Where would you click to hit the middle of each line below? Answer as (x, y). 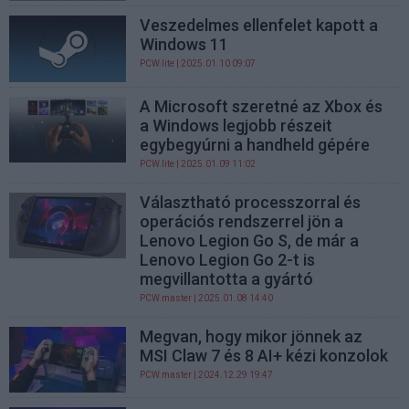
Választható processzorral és (251, 202)
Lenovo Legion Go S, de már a (250, 240)
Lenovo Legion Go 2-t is (228, 259)
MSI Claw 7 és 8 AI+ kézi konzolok (264, 355)
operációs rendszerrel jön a (242, 221)
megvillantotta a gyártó (227, 278)
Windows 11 (184, 45)
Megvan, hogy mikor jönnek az (252, 336)
